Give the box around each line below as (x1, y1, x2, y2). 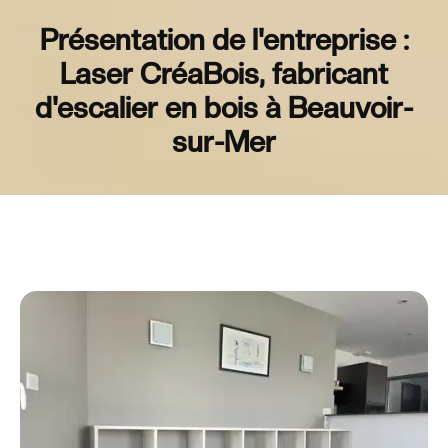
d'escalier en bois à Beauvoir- (35, 90, 413, 125)
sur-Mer (172, 124, 276, 159)
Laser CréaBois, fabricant (60, 56, 388, 91)
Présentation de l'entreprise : (39, 22, 409, 57)
